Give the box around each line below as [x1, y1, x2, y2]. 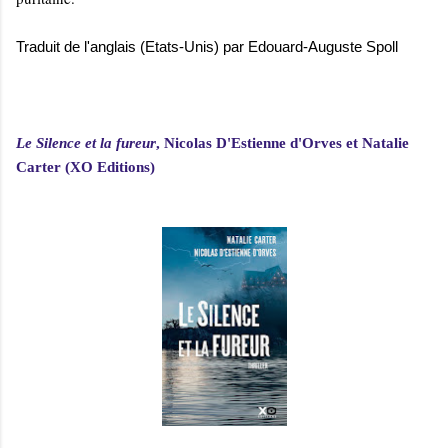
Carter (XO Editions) [16, 159, 155, 176]
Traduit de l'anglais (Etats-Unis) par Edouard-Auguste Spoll [16, 38, 398, 56]
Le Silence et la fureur [16, 135, 156, 152]
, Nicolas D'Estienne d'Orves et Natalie [156, 135, 409, 152]
